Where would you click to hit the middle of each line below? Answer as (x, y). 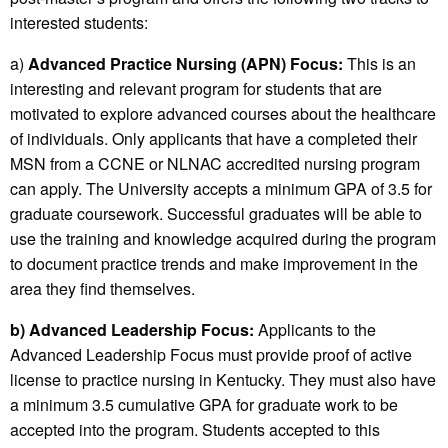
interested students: (79, 23)
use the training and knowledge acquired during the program (223, 239)
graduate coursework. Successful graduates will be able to (216, 214)
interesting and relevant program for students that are (196, 89)
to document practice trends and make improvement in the (214, 264)
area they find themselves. (102, 289)
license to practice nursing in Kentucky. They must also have (223, 380)
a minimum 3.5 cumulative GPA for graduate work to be (204, 405)
